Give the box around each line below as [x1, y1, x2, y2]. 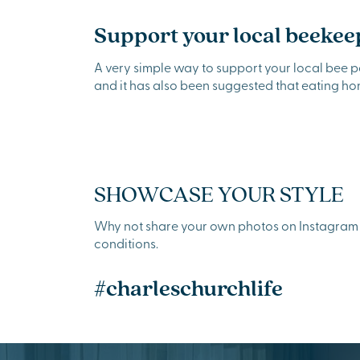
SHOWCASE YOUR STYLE [94, 178, 344, 208]
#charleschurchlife [94, 272, 283, 303]
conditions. [94, 234, 158, 252]
